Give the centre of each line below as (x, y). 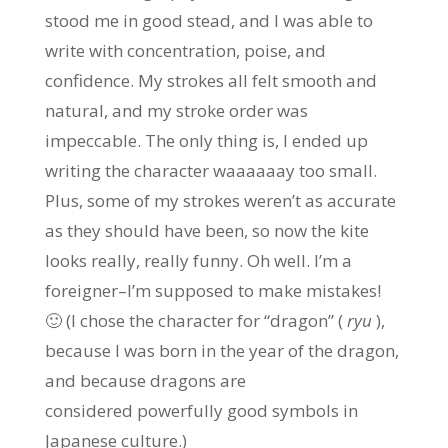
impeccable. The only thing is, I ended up (206, 141)
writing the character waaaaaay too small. (210, 171)
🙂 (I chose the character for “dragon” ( (195, 321)
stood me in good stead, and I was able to (208, 21)
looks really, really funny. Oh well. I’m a (198, 261)
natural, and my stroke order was (176, 111)
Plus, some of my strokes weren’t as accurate (220, 201)
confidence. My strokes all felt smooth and (210, 81)
